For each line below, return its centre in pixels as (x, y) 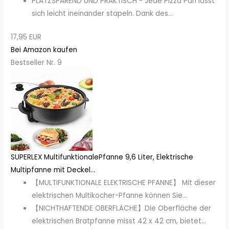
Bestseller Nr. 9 (37, 62)
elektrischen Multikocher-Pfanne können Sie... (110, 195)
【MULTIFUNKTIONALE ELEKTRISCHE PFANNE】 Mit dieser (124, 182)
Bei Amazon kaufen (44, 50)
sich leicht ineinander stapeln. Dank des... (102, 14)
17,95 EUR (26, 37)
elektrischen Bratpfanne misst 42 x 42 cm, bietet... (119, 221)
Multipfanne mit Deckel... (53, 170)
